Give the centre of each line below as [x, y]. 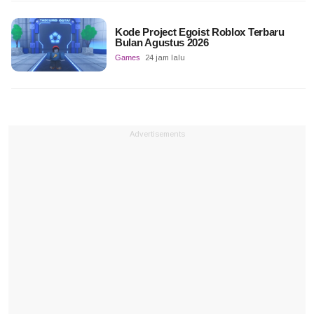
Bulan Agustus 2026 [162, 43]
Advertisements [157, 134]
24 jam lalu [165, 58]
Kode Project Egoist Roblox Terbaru [199, 32]
